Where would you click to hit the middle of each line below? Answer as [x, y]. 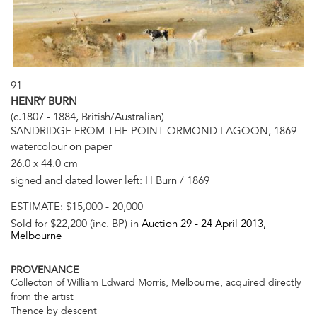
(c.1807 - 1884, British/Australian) [87, 117]
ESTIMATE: [38, 207]
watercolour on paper [61, 147]
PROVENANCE [45, 270]
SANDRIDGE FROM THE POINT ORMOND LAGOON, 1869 [154, 131]
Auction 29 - [171, 224]
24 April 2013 [232, 224]
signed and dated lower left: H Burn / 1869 [110, 181]
